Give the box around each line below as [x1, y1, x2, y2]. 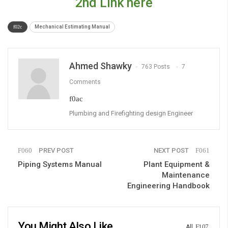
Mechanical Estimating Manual [35, 23, 110, 30]
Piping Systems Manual [18, 159, 102, 169]
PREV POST [37, 146, 74, 154]
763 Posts [141, 63, 170, 70]
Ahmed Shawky [69, 60, 132, 71]
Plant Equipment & [144, 159, 210, 169]
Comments [69, 78, 101, 85]
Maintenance [162, 170, 210, 180]
